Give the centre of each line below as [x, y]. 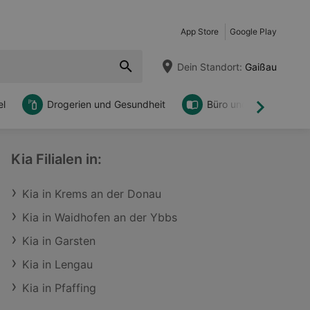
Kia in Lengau [57, 264]
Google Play [253, 31]
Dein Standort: [210, 66]
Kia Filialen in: [56, 159]
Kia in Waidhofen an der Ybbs [100, 217]
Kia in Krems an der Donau [92, 194]
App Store [200, 31]
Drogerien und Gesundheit [106, 104]
